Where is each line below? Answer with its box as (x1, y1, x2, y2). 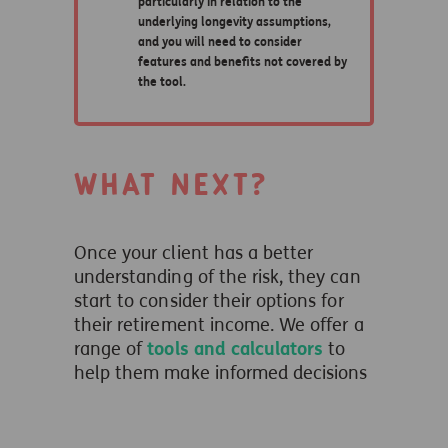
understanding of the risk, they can (74, 266, 361, 288)
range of (74, 338, 148, 360)
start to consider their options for (74, 290, 344, 312)
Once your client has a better (74, 242, 314, 264)
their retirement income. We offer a (74, 314, 364, 336)
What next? (74, 163, 268, 207)
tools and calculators (147, 338, 324, 360)
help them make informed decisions (74, 362, 368, 384)
